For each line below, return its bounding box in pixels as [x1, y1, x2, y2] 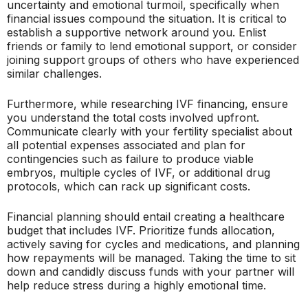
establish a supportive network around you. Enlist [7, 25, 266, 39]
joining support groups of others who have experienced [7, 53, 299, 67]
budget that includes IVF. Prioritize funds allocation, [7, 223, 275, 237]
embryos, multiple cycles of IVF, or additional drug [7, 166, 270, 179]
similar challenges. [7, 67, 102, 80]
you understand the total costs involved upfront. [7, 111, 259, 124]
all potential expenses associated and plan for [7, 138, 245, 152]
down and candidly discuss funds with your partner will [7, 265, 294, 278]
